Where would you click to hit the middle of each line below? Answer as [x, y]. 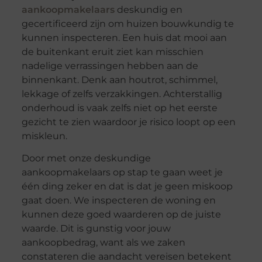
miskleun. [44, 136]
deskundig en [149, 10]
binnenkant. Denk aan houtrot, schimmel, [119, 80]
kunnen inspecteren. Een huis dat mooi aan [124, 38]
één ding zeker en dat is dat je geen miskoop [127, 187]
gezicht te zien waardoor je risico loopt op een [128, 122]
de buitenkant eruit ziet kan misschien [112, 52]
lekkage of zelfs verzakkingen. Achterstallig [122, 94]
